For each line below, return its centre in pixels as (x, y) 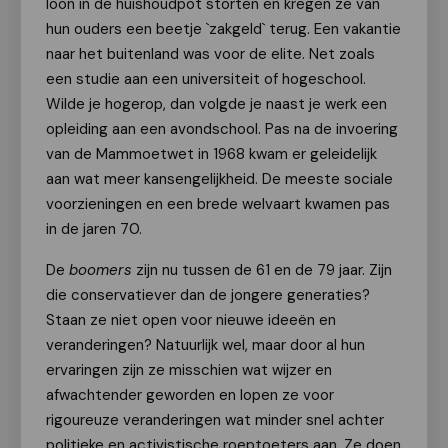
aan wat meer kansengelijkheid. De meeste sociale (219, 179)
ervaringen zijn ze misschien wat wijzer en (189, 370)
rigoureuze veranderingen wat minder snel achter (215, 420)
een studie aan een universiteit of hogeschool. (206, 79)
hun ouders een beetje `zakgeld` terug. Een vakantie (223, 29)
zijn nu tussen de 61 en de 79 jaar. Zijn (262, 270)
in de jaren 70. (94, 229)
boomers (100, 270)
